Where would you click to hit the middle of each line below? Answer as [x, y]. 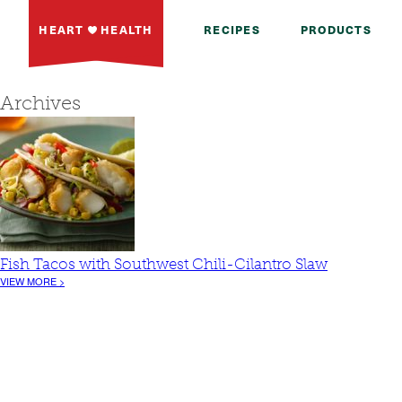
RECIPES [232, 29]
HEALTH [125, 29]
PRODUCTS [336, 29]
